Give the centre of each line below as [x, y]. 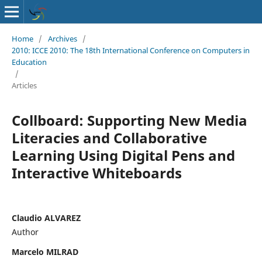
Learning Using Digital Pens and [123, 155]
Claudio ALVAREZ [46, 218]
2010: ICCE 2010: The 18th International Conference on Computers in [130, 50]
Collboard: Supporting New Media [129, 120]
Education [29, 62]
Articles [24, 85]
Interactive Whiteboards [96, 173]
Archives [62, 38]
